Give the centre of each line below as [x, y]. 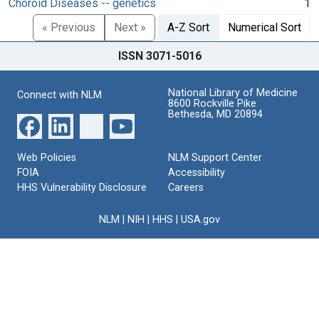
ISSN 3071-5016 [159, 56]
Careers [186, 187]
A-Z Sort [188, 27]
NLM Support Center [215, 157]
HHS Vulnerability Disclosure [82, 187]
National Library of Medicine [233, 93]
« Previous [69, 27]
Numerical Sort [265, 27]
